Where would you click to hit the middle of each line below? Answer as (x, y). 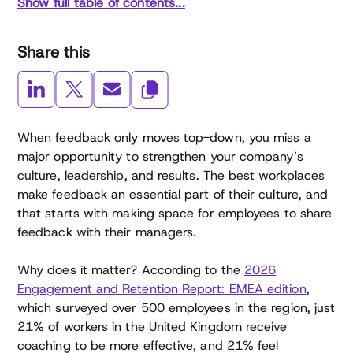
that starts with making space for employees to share (175, 213)
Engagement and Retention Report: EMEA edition (162, 289)
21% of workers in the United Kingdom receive (152, 327)
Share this (54, 52)
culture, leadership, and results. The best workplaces (171, 175)
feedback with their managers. (107, 232)
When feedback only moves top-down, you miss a (164, 137)
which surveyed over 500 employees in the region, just (176, 308)
